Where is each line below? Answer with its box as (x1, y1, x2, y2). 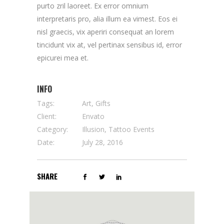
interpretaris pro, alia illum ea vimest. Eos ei (37, 14, 177, 23)
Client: (37, 111, 56, 121)
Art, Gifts (82, 98, 110, 108)
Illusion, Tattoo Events (82, 124, 154, 134)
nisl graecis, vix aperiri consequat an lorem (37, 27, 174, 36)
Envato (82, 111, 104, 121)
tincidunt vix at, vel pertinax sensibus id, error (37, 40, 182, 49)
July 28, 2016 (82, 137, 123, 147)
